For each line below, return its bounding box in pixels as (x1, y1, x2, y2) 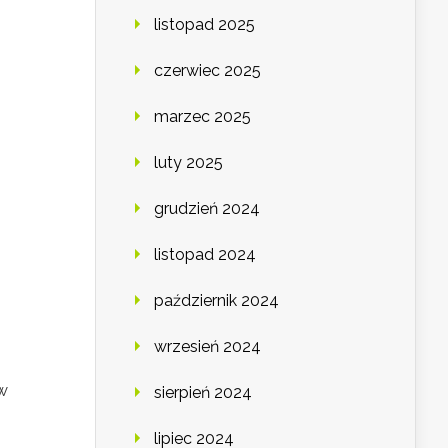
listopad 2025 (154, 15, 255, 35)
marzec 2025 (154, 107, 251, 127)
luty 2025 (154, 153, 223, 173)
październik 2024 (154, 291, 279, 311)
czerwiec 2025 (154, 61, 261, 81)
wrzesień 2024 (154, 337, 261, 357)
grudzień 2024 (154, 199, 260, 219)
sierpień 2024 (154, 383, 252, 403)
